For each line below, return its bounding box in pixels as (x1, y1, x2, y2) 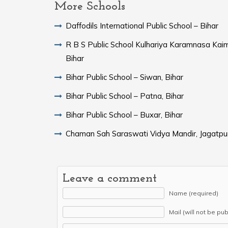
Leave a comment (63, 172, 157, 185)
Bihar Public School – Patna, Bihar (66, 91, 184, 101)
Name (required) (169, 189, 218, 197)
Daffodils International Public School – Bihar (66, 20, 218, 31)
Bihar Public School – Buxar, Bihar (66, 109, 183, 120)
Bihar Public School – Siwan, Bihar (66, 72, 183, 82)
